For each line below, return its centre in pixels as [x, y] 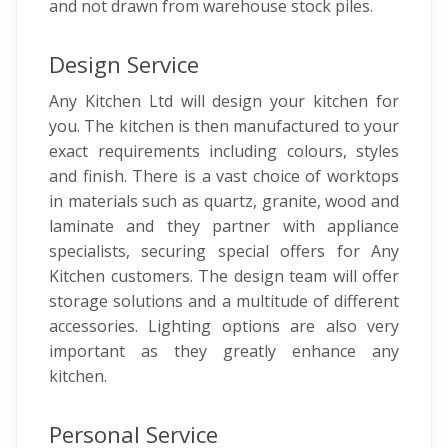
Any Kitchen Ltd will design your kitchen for [224, 101]
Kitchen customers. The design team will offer [224, 276]
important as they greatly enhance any [224, 351]
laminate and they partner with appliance [224, 226]
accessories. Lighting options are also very [224, 326]
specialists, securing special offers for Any [224, 251]
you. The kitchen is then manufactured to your [224, 126]
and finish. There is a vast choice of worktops [224, 176]
